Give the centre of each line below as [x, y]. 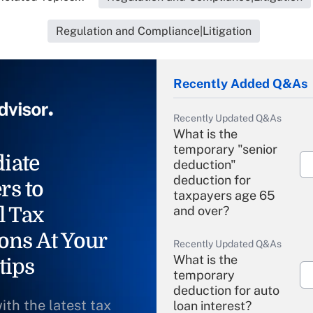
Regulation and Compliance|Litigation [154, 31]
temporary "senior [225, 149]
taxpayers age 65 [224, 195]
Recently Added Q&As [240, 83]
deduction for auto [226, 290]
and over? [201, 211]
